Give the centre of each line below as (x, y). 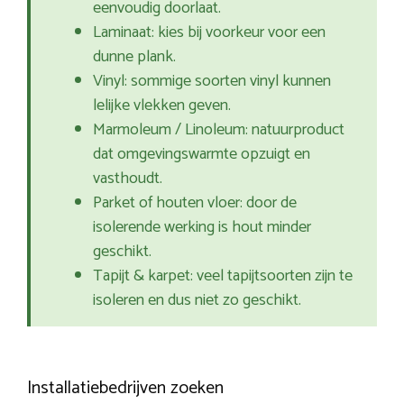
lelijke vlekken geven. (162, 106)
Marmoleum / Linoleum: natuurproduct (219, 130)
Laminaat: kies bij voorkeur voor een (209, 33)
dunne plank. (134, 57)
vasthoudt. (128, 179)
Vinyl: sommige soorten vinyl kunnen (212, 82)
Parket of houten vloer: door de (195, 203)
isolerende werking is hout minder (202, 228)
